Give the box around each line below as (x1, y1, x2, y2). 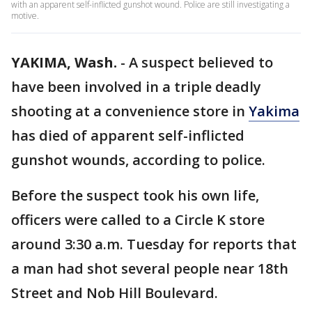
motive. (11, 10, 39, 22)
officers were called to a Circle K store (11, 210, 265, 229)
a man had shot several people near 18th (11, 259, 288, 278)
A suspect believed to (129, 53, 273, 72)
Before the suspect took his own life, (11, 186, 259, 205)
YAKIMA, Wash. (11, 53, 117, 72)
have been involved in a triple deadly (11, 77, 261, 96)
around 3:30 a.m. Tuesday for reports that (11, 235, 297, 253)
